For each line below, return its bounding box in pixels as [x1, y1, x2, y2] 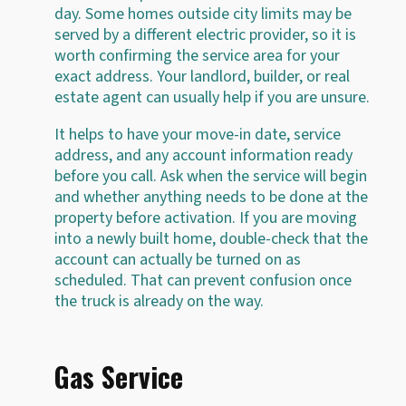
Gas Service [54, 355, 183, 397]
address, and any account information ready [54, 143, 353, 167]
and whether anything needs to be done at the [54, 185, 368, 208]
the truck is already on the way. [54, 289, 264, 313]
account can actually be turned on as [54, 247, 301, 271]
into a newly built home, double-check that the [54, 227, 368, 250]
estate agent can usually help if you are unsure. [54, 85, 370, 109]
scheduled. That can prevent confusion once [54, 268, 352, 292]
